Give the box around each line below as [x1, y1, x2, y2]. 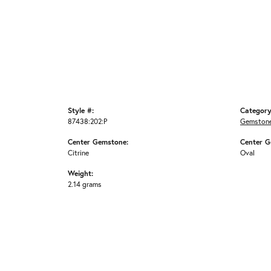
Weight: [68, 168, 93, 178]
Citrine [68, 148, 89, 158]
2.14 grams [68, 179, 102, 189]
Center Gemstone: [68, 137, 128, 147]
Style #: [68, 105, 94, 116]
